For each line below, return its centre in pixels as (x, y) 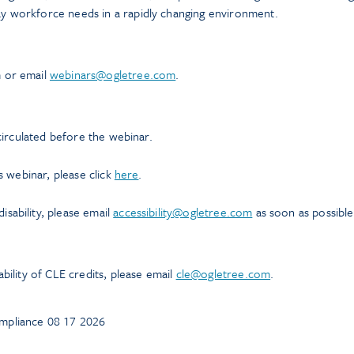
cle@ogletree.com (223, 273)
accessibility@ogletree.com (183, 212)
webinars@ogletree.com (113, 74)
